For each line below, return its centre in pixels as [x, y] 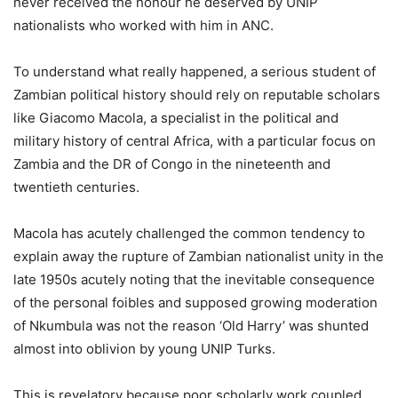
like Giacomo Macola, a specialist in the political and [176, 118]
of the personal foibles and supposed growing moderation [195, 303]
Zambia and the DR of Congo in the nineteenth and [172, 164]
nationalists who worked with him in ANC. [143, 26]
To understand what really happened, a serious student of [195, 72]
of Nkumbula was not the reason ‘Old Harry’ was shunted [191, 326]
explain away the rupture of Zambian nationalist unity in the [199, 257]
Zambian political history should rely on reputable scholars [197, 95]
